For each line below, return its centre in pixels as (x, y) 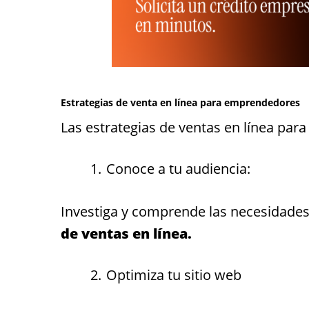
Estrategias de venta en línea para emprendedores (180, 102)
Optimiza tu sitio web (174, 275)
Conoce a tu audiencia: (178, 168)
